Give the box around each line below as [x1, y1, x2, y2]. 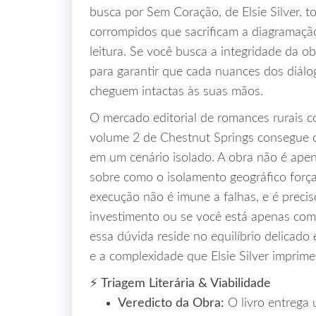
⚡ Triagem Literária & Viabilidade [90, 277, 271, 290]
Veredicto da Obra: [118, 297, 224, 310]
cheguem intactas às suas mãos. [90, 85, 263, 98]
